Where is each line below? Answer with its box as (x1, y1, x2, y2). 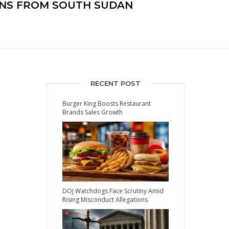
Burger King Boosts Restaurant (62, 99, 151, 108)
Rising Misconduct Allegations (62, 195, 148, 204)
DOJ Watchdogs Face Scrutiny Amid (62, 187, 164, 196)
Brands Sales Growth (62, 108, 123, 117)
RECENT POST (90, 79, 141, 88)
